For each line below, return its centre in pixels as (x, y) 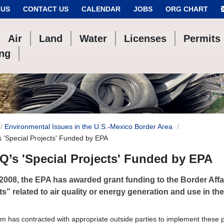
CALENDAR (101, 9)
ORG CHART (187, 9)
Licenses (145, 38)
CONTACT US (46, 9)
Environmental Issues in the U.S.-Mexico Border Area (88, 126)
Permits (202, 38)
